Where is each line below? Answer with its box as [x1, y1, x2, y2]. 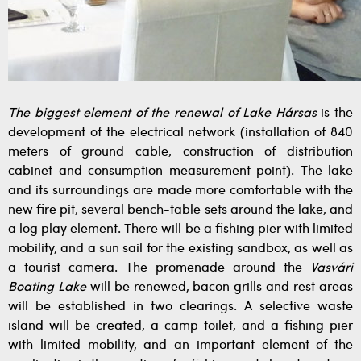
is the [316, 107, 354, 120]
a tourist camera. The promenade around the [8, 262, 310, 275]
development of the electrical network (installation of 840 [8, 127, 353, 139]
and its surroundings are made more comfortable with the [8, 185, 353, 197]
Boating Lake [8, 281, 86, 294]
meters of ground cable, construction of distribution [8, 146, 353, 159]
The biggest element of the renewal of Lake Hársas [8, 107, 317, 120]
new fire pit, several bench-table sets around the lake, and [8, 204, 353, 217]
